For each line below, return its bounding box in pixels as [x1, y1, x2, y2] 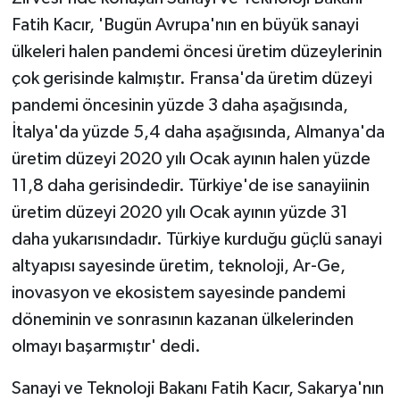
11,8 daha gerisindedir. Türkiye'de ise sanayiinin [11, 176, 370, 195]
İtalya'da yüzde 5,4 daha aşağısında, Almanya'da [11, 122, 385, 141]
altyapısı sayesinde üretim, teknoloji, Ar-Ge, [11, 256, 346, 275]
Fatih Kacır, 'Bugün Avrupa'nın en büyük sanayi [11, 15, 359, 34]
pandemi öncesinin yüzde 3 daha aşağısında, [11, 96, 348, 114]
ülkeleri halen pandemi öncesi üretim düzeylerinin [11, 42, 382, 61]
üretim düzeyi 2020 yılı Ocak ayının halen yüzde [11, 149, 371, 168]
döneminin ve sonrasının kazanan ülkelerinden [11, 310, 354, 329]
